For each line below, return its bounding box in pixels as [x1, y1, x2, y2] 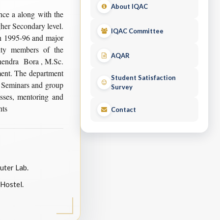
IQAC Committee [111, 27, 164, 35]
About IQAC [111, 2, 148, 10]
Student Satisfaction [111, 74, 176, 82]
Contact [111, 105, 136, 113]
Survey [111, 83, 133, 91]
